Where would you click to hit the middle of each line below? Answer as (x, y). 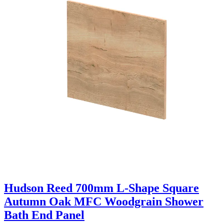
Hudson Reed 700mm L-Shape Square (101, 188)
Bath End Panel (44, 215)
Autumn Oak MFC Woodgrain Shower (104, 201)
